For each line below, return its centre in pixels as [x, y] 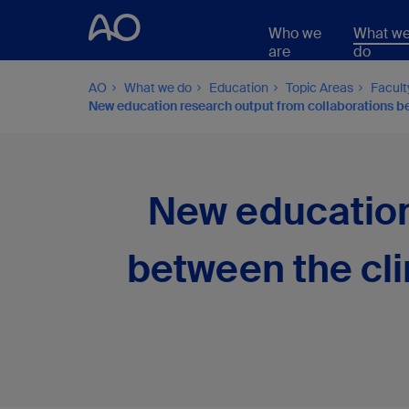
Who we [294, 33]
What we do [158, 88]
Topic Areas [320, 88]
